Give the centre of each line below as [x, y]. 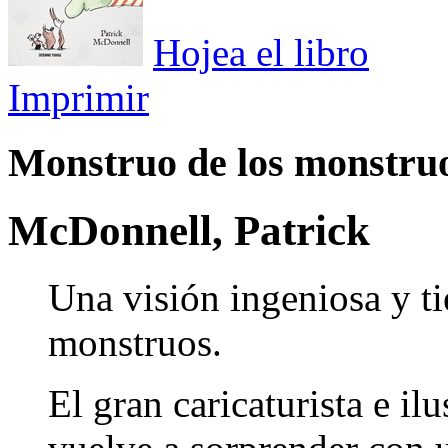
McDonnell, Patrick [189, 230]
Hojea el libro [261, 52]
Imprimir [78, 97]
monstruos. [135, 342]
